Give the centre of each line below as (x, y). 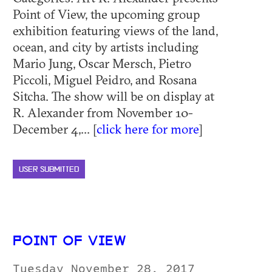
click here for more (148, 128)
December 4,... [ (55, 128)
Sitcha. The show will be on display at (114, 96)
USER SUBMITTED (49, 169)
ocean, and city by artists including (106, 46)
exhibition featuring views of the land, (115, 30)
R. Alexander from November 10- (103, 112)
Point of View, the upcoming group (106, 14)
